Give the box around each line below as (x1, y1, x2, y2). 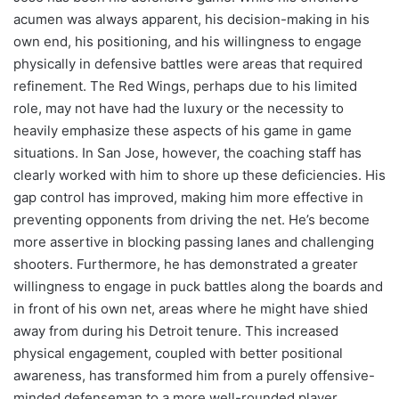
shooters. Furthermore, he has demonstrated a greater (13, 256, 358, 273)
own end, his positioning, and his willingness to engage (13, 33, 362, 51)
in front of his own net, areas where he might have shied (13, 300, 368, 318)
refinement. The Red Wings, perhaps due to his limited (13, 77, 357, 95)
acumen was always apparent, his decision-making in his (13, 11, 370, 28)
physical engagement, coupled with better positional (13, 345, 343, 362)
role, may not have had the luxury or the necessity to (13, 100, 344, 118)
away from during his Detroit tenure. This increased (13, 322, 338, 340)
